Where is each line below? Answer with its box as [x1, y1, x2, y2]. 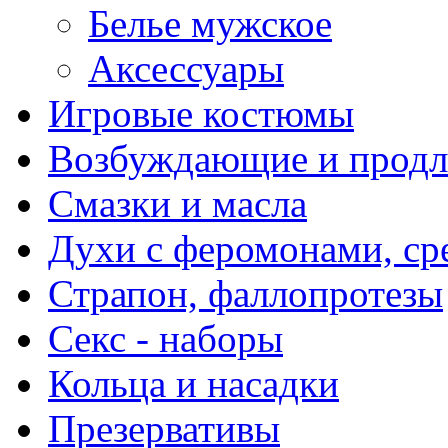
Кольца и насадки [48, 361, 339, 405]
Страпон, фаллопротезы [48, 271, 443, 315]
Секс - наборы [48, 316, 283, 360]
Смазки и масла [48, 181, 307, 225]
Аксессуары [88, 46, 284, 90]
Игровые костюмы [48, 91, 354, 135]
